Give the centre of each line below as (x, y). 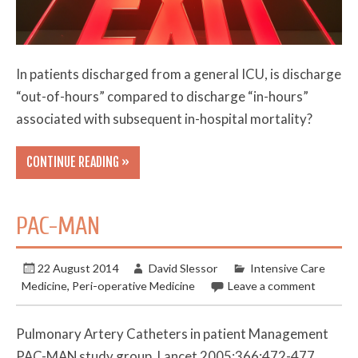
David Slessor (183, 268)
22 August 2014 (78, 268)
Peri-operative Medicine (134, 286)
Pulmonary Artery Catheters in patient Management (173, 333)
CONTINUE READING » (78, 163)
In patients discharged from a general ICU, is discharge (179, 74)
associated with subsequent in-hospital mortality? (165, 118)
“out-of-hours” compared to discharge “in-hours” (163, 96)
